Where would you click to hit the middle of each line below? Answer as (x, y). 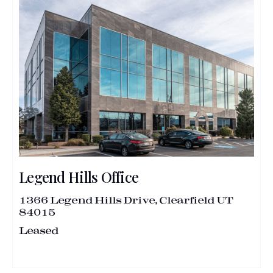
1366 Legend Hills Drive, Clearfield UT (126, 200)
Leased (39, 231)
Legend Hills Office (79, 177)
